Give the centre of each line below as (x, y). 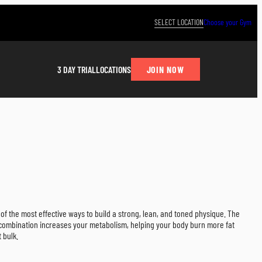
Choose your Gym (227, 22)
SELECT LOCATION (179, 22)
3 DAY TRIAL (76, 70)
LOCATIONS (113, 70)
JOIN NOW (166, 69)
